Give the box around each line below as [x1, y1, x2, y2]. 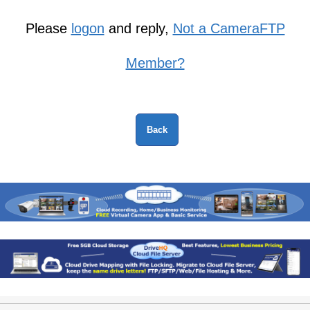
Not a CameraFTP [172, 21, 285, 36]
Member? [125, 55, 185, 71]
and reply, [104, 21, 173, 36]
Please [25, 21, 71, 36]
